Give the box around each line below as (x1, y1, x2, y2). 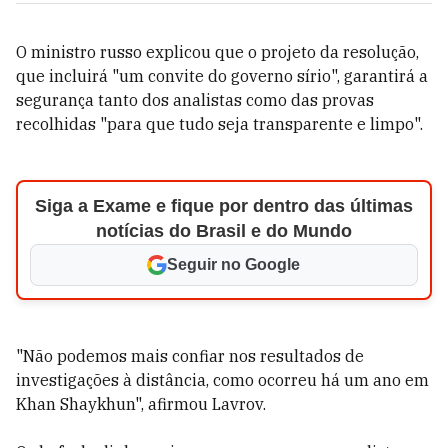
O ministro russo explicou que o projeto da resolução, (16, 42, 419, 62)
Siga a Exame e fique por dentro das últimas (34, 196, 413, 216)
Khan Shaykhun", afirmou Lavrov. (16, 394, 266, 414)
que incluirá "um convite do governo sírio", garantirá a (16, 66, 428, 86)
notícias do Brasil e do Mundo (95, 221, 352, 241)
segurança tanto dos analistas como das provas (16, 90, 374, 110)
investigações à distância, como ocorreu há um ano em (16, 370, 429, 390)
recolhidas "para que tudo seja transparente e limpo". (16, 114, 423, 134)
